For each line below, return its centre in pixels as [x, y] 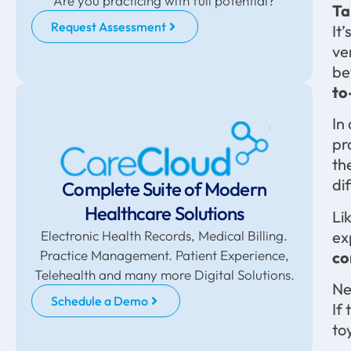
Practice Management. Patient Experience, [164, 255]
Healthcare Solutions [164, 213]
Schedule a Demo [100, 300]
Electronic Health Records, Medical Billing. [165, 235]
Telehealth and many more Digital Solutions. [164, 274]
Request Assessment [109, 27]
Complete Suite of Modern [164, 188]
